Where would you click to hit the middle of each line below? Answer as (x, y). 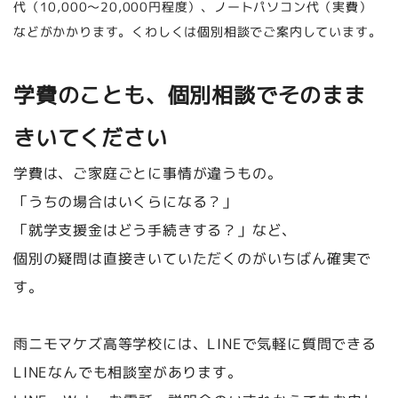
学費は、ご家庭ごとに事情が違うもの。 (147, 173)
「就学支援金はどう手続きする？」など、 (155, 230)
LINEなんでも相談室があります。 (127, 372)
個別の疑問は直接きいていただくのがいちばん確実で (193, 258)
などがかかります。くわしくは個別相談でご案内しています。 (197, 31)
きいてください (90, 137)
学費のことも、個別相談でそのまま (190, 95)
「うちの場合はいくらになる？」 (125, 201)
